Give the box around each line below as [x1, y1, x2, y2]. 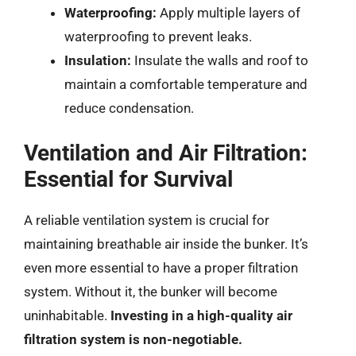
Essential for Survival [24, 166, 233, 192]
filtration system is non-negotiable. [24, 331, 242, 347]
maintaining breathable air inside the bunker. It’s [24, 236, 308, 252]
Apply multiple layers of [157, 4, 300, 21]
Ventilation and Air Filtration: [24, 140, 308, 166]
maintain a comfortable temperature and [64, 75, 308, 92]
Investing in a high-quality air [110, 308, 292, 323]
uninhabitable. [24, 308, 110, 323]
